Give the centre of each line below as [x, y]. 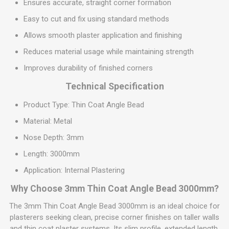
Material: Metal [48, 121]
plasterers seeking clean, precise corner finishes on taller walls [114, 217]
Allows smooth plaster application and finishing [103, 35]
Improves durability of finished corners [88, 68]
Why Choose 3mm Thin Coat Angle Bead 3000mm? [114, 189]
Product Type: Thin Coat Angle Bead [84, 105]
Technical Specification [114, 86]
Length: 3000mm [52, 154]
